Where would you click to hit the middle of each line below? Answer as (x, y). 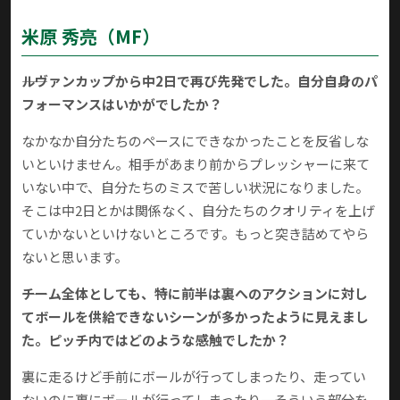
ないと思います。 (75, 257)
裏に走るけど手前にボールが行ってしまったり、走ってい (194, 377)
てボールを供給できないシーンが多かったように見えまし (195, 317)
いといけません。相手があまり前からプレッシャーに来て (196, 164)
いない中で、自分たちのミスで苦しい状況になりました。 (195, 187)
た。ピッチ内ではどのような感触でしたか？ (155, 340)
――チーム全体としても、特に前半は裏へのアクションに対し (195, 294)
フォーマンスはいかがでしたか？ (122, 104)
